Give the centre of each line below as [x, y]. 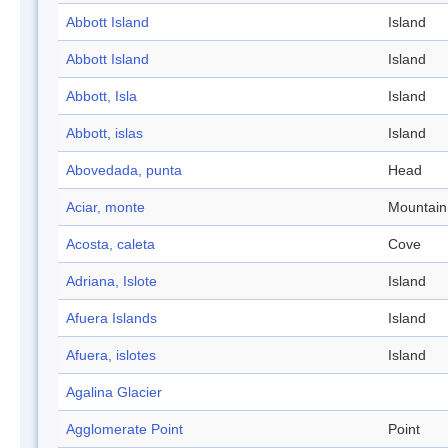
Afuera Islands [111, 318]
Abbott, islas [104, 133]
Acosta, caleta [110, 244]
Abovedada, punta [124, 170]
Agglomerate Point [124, 429]
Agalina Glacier [114, 392]
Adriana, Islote [111, 281]
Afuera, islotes [111, 355]
